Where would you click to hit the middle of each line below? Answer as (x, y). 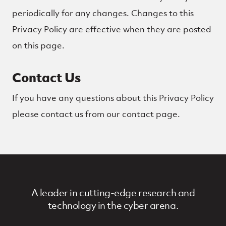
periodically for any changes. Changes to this (103, 13)
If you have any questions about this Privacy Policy (113, 98)
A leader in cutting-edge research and (113, 193)
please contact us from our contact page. (96, 114)
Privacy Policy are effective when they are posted (112, 29)
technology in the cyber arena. (113, 205)
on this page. (38, 45)
